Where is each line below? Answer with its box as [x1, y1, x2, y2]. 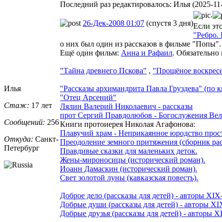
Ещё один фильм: [60, 48, 121, 57]
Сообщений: [4, 117, 45, 126]
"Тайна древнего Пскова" [60, 66, 147, 75]
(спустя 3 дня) [146, 18, 193, 27]
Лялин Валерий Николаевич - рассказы [60, 102, 193, 111]
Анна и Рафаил [121, 48, 172, 57]
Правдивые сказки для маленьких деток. [60, 146, 197, 155]
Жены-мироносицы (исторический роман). [60, 155, 205, 164]
